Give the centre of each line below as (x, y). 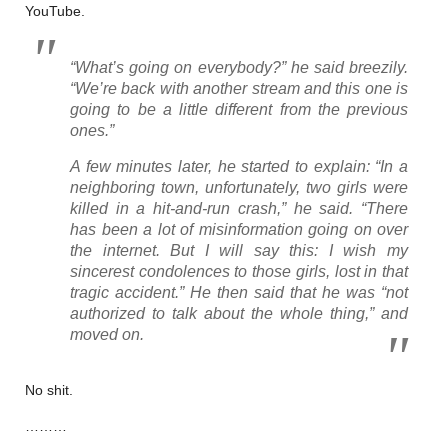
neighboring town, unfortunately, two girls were (239, 187)
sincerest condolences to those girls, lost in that (239, 271)
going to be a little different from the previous (239, 109)
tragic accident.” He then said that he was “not (239, 292)
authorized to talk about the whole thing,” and (239, 313)
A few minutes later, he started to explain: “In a (239, 166)
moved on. (107, 334)
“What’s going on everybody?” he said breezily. (239, 67)
